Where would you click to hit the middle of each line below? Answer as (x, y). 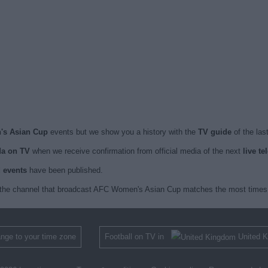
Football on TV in (138, 237)
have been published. (65, 170)
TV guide (214, 132)
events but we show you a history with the (123, 132)
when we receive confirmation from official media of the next (136, 151)
